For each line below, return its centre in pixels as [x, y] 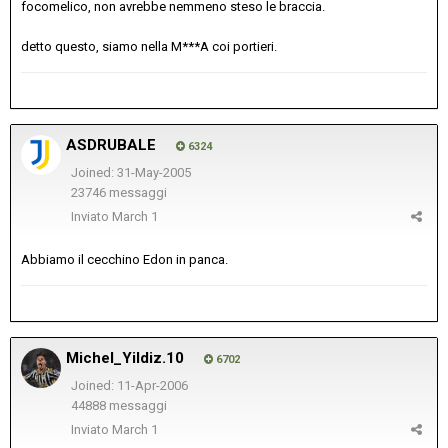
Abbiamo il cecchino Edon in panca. [124, 259]
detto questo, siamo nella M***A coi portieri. [149, 47]
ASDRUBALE [111, 144]
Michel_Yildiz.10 [125, 357]
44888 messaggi [118, 406]
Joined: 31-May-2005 [130, 172]
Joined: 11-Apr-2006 [129, 385]
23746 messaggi [118, 193]
